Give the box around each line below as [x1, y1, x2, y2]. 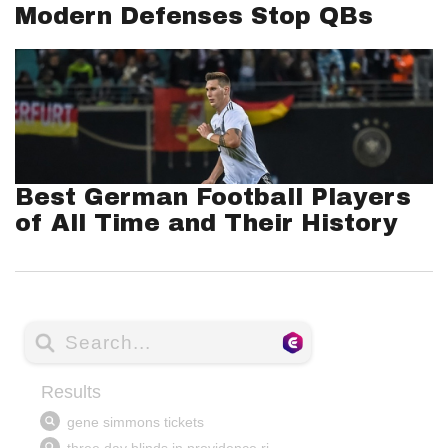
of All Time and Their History [15, 209, 398, 236]
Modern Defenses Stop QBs [15, 3, 373, 30]
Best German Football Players [15, 183, 411, 210]
